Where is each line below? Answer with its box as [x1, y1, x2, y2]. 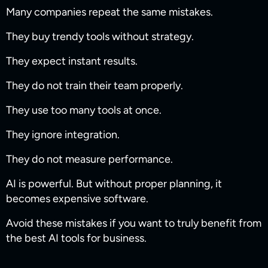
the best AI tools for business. [6, 232, 147, 245]
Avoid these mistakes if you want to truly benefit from [6, 217, 261, 230]
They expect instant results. [6, 54, 138, 68]
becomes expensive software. [6, 192, 148, 206]
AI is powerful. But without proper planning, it [6, 177, 222, 191]
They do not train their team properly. [6, 79, 183, 93]
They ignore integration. [6, 128, 120, 142]
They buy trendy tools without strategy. [6, 30, 194, 44]
